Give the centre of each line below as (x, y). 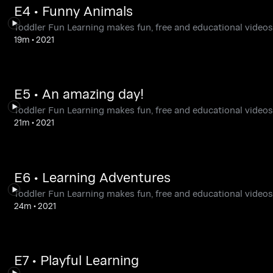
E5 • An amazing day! (79, 94)
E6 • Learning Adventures (92, 177)
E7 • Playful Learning (76, 260)
